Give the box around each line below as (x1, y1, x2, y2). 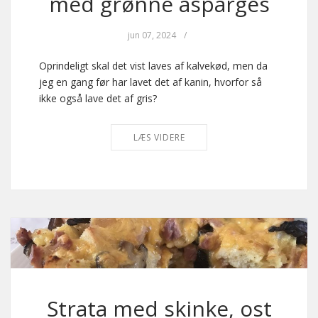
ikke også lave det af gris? (39, 92, 157, 106)
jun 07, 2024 (128, 29, 176, 42)
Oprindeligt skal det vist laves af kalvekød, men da (39, 59, 268, 73)
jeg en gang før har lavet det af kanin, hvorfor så (39, 75, 262, 89)
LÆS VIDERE (133, 131, 185, 144)
